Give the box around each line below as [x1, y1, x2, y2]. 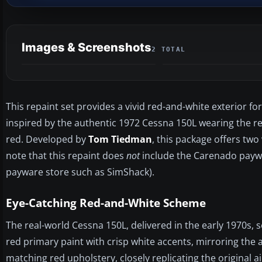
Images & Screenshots [22, 40, 151, 54]
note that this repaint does [6, 149, 126, 162]
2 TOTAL [151, 45, 186, 53]
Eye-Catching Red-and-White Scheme [6, 195, 206, 211]
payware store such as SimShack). [6, 165, 154, 178]
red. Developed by [6, 132, 88, 146]
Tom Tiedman [88, 132, 152, 146]
